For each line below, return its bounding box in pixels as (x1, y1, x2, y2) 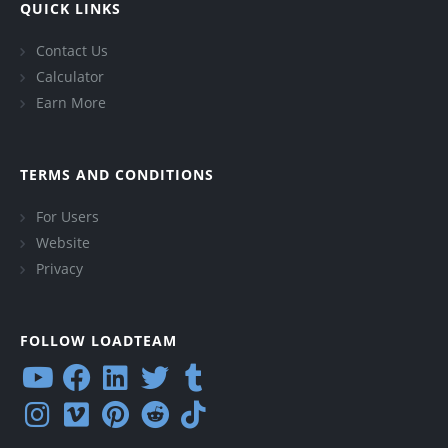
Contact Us (36, 40, 108, 60)
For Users (36, 206, 99, 226)
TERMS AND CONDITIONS (20, 164, 214, 184)
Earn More (36, 92, 106, 112)
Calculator (36, 66, 104, 86)
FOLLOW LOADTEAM (20, 330, 177, 350)
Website (36, 232, 90, 252)
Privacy (36, 258, 83, 278)
